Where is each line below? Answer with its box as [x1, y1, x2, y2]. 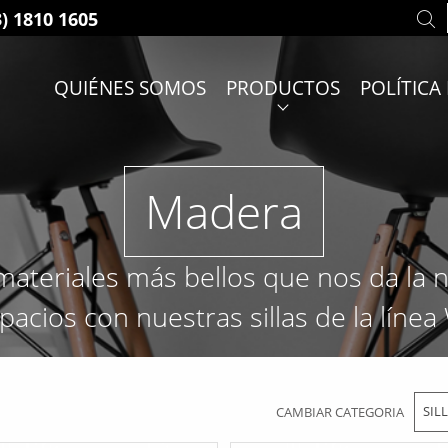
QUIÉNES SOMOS [53, 75, 206, 101]
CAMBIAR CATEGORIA [275, 403, 404, 421]
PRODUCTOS [225, 75, 340, 101]
